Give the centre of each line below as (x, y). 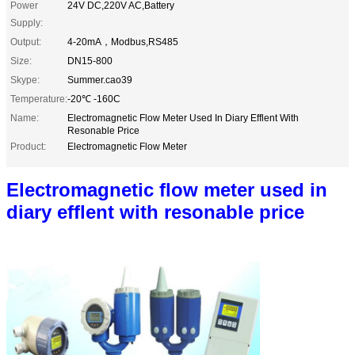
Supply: (27, 23)
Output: (26, 42)
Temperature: (39, 99)
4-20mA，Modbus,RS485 (123, 42)
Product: (28, 146)
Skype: (25, 80)
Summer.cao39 (100, 80)
